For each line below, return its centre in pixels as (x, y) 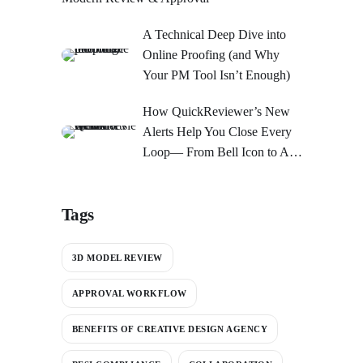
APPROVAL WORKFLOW (130, 293)
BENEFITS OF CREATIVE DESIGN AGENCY (170, 329)
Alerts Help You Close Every (217, 132)
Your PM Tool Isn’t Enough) (216, 75)
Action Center (179, 173)
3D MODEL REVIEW (117, 257)
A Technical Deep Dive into (214, 35)
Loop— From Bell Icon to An (219, 152)
